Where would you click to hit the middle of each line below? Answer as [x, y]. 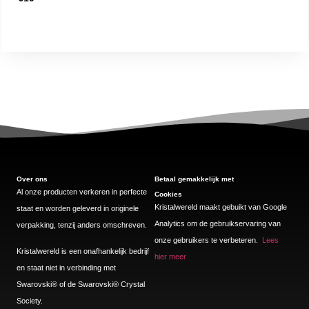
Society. [30, 300]
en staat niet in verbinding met [66, 267]
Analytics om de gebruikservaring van [218, 223]
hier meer [170, 256]
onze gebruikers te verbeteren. [208, 240]
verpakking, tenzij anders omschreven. [82, 225]
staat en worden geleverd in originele [78, 208]
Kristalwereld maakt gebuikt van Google [221, 207]
